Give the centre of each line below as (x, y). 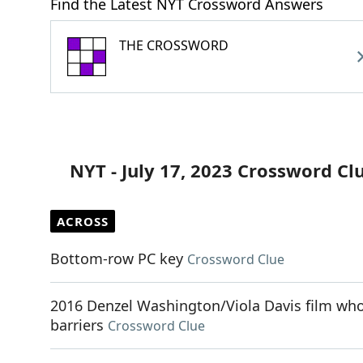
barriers (77, 325)
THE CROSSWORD (174, 45)
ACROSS (83, 221)
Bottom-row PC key (117, 258)
